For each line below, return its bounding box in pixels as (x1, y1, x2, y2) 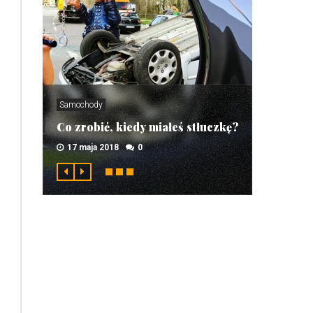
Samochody (59, 100, 103, 110)
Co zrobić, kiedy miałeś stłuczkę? (57, 119, 238, 134)
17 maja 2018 (67, 143, 119, 152)
